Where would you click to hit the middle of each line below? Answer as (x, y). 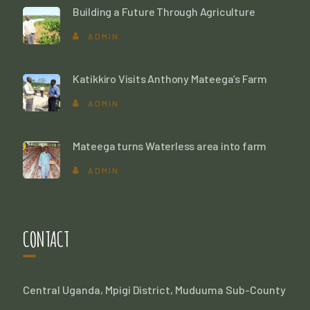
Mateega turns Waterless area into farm (170, 146)
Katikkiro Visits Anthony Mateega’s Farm (170, 79)
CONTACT (46, 239)
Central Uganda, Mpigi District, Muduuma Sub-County (154, 290)
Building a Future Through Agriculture (164, 11)
